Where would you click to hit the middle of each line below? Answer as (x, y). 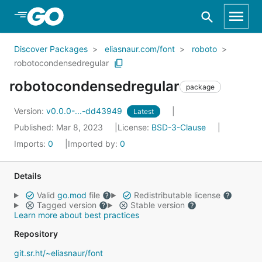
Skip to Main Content (71, 16)
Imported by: (94, 144)
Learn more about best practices (77, 215)
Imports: (31, 144)
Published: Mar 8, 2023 (60, 127)
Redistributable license (177, 195)
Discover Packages (51, 49)
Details (28, 176)
